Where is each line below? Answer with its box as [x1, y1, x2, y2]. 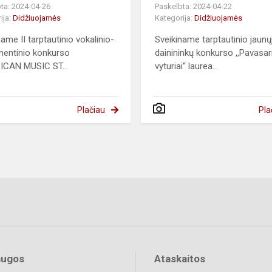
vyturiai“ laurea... [155, 61, 219, 72]
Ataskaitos [154, 253, 205, 265]
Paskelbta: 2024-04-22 [155, 2, 233, 12]
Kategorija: [155, 13, 195, 23]
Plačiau [76, 105, 105, 115]
